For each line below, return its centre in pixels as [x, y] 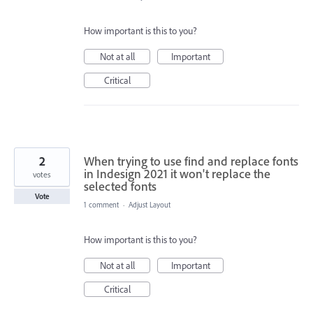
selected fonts [120, 187]
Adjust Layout [150, 205]
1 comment [101, 205]
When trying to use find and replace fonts [191, 161]
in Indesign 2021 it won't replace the [177, 174]
